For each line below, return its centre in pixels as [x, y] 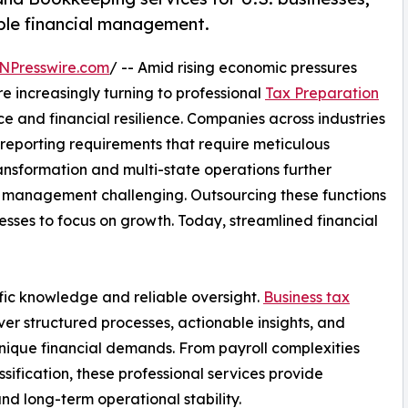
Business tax [306, 296]
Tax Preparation [322, 92]
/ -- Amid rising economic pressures [233, 67]
